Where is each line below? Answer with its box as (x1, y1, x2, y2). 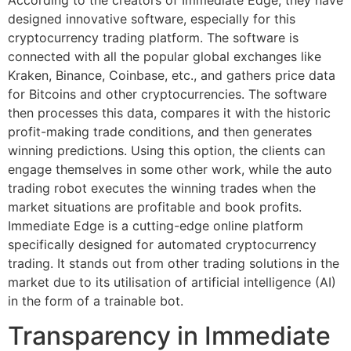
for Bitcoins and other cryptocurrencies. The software (8, 85, 327, 102)
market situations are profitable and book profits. (8, 198, 302, 215)
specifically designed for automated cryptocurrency (8, 236, 317, 252)
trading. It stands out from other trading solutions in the (8, 255, 339, 271)
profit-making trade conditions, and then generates (8, 123, 312, 139)
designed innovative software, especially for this (8, 10, 295, 27)
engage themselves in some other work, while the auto (8, 161, 332, 177)
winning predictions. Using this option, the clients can (8, 142, 325, 158)
